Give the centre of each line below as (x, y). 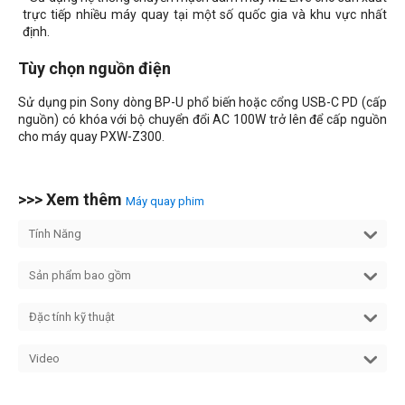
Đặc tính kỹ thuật (72, 317)
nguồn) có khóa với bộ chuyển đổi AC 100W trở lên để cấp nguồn (202, 120)
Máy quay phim (165, 202)
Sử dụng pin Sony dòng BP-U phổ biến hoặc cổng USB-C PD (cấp (202, 103)
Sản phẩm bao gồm (80, 276)
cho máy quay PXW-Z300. (91, 137)
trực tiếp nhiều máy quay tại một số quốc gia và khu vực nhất (205, 15)
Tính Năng (55, 234)
